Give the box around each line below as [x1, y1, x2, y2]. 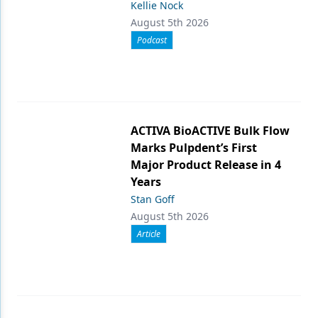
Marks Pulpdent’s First [131, 140, 257, 155]
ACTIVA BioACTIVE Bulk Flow [131, 123, 290, 138]
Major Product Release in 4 [131, 157, 281, 172]
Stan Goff [131, 192, 175, 206]
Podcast [137, 34, 167, 46]
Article [137, 228, 160, 240]
